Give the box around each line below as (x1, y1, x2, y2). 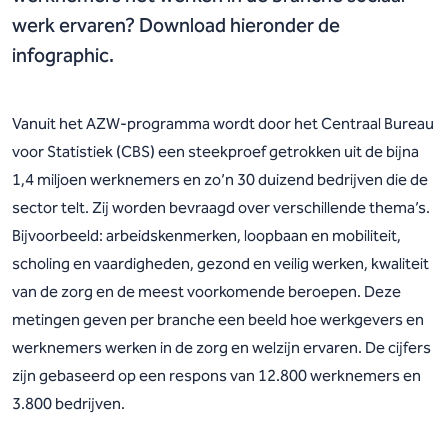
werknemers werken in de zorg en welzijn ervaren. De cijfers (12, 338, 431, 357)
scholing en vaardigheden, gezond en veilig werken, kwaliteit (12, 254, 429, 273)
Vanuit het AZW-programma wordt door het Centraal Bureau (12, 114, 434, 133)
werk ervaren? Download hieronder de (12, 13, 340, 37)
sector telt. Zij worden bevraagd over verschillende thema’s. (12, 198, 430, 217)
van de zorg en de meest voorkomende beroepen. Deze (12, 282, 401, 301)
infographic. (12, 43, 114, 67)
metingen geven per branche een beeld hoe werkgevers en (12, 310, 424, 329)
